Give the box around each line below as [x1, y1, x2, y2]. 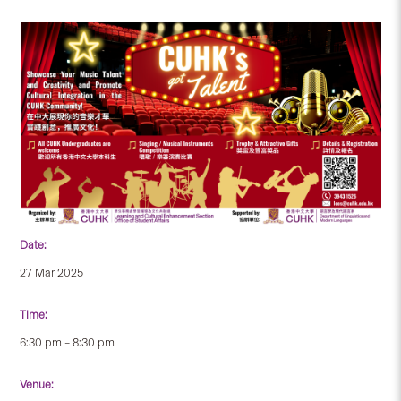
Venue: [20, 377, 55, 391]
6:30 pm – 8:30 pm [20, 335, 115, 349]
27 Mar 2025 [20, 265, 84, 279]
